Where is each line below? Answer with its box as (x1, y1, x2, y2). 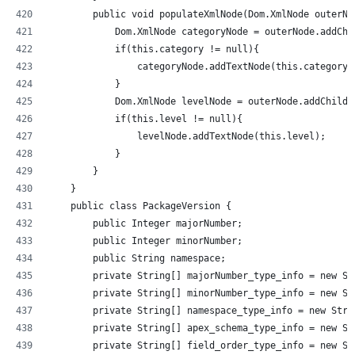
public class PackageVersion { (48, 200, 231, 212)
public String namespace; (48, 252, 226, 264)
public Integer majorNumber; (48, 217, 242, 229)
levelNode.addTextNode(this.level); (48, 130, 326, 142)
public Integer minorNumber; (48, 235, 242, 246)
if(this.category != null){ (48, 43, 259, 55)
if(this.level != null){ (48, 113, 242, 124)
